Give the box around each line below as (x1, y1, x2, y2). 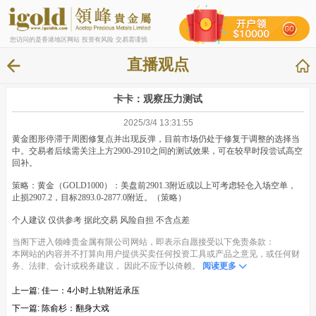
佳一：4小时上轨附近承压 (42, 286, 140, 296)
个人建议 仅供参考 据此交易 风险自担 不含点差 (12, 214, 190, 225)
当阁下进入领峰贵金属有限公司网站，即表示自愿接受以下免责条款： (12, 237, 274, 248)
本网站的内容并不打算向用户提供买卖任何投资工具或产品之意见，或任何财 (12, 249, 300, 260)
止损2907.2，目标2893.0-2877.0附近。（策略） (12, 192, 188, 202)
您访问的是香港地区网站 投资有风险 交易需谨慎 (9, 35, 147, 43)
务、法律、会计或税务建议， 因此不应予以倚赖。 (12, 261, 200, 272)
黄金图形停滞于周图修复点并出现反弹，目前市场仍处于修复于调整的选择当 (12, 133, 300, 144)
